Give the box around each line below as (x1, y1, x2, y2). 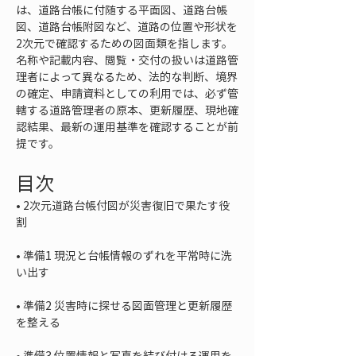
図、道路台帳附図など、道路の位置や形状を (16, 18, 238, 34)
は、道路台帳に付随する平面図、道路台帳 (16, 2, 227, 17)
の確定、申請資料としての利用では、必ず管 (16, 85, 238, 101)
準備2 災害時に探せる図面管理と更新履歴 (23, 297, 232, 313)
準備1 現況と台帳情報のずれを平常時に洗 (23, 247, 232, 263)
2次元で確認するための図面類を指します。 (16, 35, 233, 51)
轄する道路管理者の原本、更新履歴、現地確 (16, 102, 238, 118)
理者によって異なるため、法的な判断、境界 (16, 68, 238, 84)
